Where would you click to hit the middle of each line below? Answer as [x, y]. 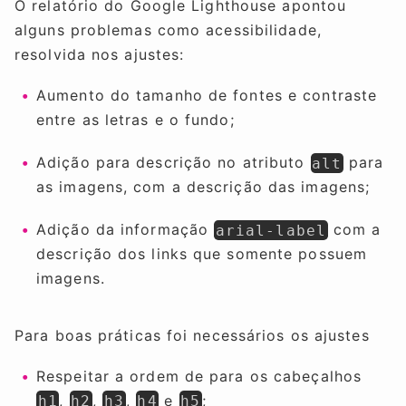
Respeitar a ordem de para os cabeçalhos [199, 376]
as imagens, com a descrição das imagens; [203, 187]
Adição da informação [126, 230]
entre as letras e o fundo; [135, 120]
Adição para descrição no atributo [174, 163]
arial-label [271, 230]
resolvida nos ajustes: [100, 55]
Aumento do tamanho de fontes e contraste [207, 96]
